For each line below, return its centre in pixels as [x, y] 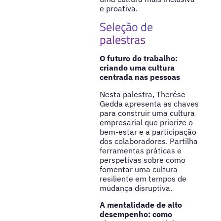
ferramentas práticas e [140, 151]
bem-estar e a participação [148, 132]
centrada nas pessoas [140, 77]
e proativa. [118, 8]
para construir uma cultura [147, 113]
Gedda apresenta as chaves [149, 104]
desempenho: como [136, 214]
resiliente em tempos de [143, 179]
